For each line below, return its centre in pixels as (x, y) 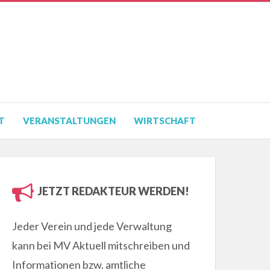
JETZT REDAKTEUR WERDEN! (113, 191)
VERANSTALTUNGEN (69, 121)
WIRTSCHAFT (165, 121)
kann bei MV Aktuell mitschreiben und (101, 246)
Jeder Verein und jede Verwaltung (92, 226)
